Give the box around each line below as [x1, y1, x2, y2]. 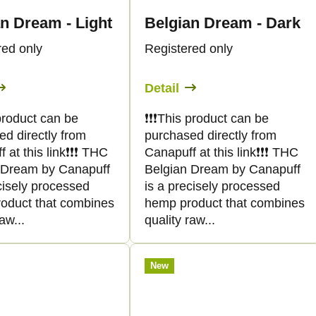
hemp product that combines [145, 195, 305, 210]
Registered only [145, 41, 233, 56]
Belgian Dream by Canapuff [145, 162, 300, 176]
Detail [145, 80, 179, 95]
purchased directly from [145, 128, 276, 142]
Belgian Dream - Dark [145, 13, 300, 32]
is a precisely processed [145, 178, 280, 193]
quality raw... [145, 212, 215, 227]
